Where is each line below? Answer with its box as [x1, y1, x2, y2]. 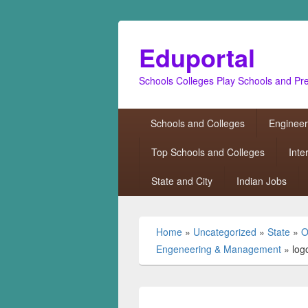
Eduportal [139, 39, 255, 75]
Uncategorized [193, 225, 256, 239]
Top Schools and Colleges [151, 145, 265, 159]
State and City [151, 174, 212, 188]
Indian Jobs [236, 174, 287, 188]
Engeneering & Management [156, 242, 281, 256]
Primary [118, 107, 155, 123]
